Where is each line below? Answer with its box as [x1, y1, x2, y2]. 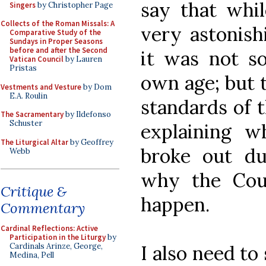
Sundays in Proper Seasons [9, 36, 103, 46]
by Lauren [64, 54, 102, 64]
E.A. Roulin [9, 90, 47, 101]
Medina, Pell [9, 250, 54, 260]
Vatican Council [9, 54, 64, 64]
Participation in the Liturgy [9, 232, 106, 242]
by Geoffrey [68, 137, 113, 147]
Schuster [9, 118, 42, 128]
